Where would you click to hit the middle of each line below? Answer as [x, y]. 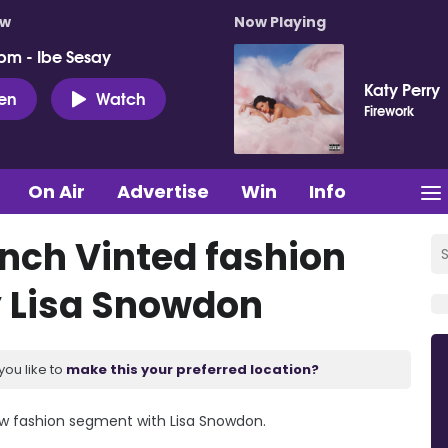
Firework [389, 110]
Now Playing [280, 22]
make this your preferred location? [192, 369]
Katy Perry [402, 88]
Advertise [163, 191]
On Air [56, 191]
